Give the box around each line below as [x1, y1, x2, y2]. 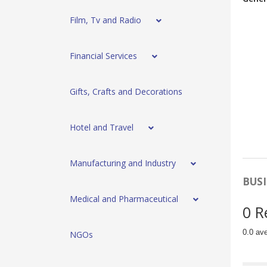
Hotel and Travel [70, 122, 133, 133]
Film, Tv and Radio [70, 14, 141, 26]
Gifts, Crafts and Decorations [70, 86, 182, 98]
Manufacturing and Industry [70, 157, 176, 169]
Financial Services [70, 50, 137, 62]
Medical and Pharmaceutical [70, 193, 178, 205]
